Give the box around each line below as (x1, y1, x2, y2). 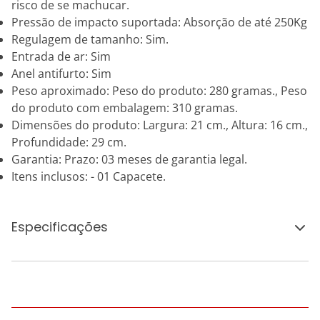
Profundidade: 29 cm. (11, 134, 126, 150)
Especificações (11, 218, 108, 236)
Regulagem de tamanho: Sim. (11, 31, 169, 47)
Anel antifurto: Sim (11, 66, 111, 81)
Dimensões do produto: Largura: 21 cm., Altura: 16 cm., (11, 117, 308, 133)
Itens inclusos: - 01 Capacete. (11, 169, 166, 184)
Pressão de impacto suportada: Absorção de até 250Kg (11, 14, 307, 30)
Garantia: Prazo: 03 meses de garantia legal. (11, 151, 247, 167)
